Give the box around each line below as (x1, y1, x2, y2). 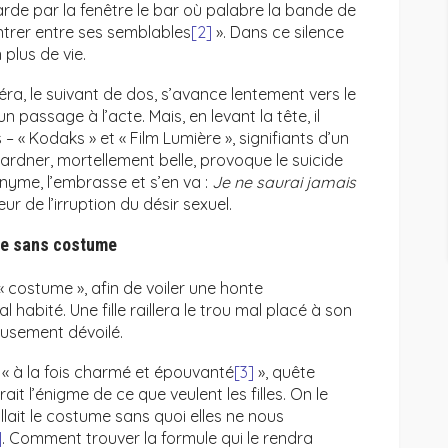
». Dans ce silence (212, 22, 344, 43)
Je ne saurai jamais (212, 172, 356, 193)
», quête (254, 362, 315, 383)
